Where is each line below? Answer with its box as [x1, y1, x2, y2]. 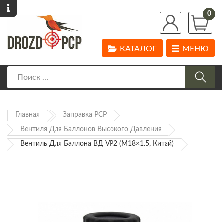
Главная [15, 111, 40, 119]
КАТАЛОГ [120, 45, 157, 53]
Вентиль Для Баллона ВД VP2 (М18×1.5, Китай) [20, 140, 174, 148]
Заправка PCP [63, 111, 107, 119]
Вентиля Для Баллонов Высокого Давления [20, 126, 162, 133]
